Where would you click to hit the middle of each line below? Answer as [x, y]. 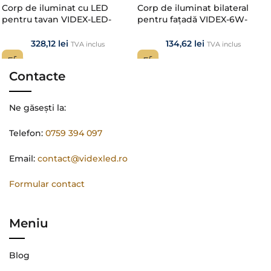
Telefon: [27, 133]
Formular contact [47, 184]
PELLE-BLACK [167, 31]
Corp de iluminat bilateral [193, 8]
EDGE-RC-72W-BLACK [49, 31]
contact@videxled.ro [83, 159]
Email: [23, 159]
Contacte [37, 77]
